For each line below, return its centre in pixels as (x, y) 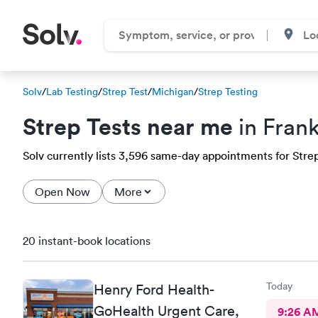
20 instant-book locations (87, 241)
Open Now (62, 192)
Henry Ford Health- (154, 289)
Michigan (173, 92)
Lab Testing (72, 92)
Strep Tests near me (128, 126)
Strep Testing (228, 92)
